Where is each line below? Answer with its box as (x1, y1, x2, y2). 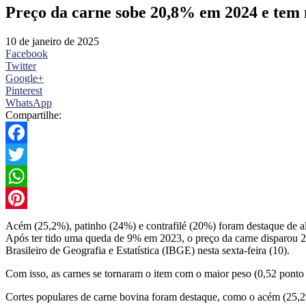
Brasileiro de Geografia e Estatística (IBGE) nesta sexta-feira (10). (5, 244, 290, 256)
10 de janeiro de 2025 (5, 35, 99, 47)
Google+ (5, 72, 44, 84)
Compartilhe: (5, 109, 61, 121)
